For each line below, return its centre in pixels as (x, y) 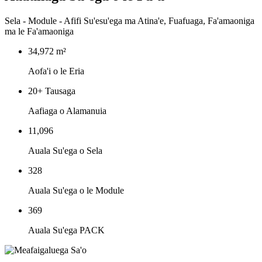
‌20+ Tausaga (52, 91)
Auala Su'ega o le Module (76, 190)
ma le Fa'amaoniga (39, 31)
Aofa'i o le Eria (56, 71)
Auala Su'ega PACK (66, 230)
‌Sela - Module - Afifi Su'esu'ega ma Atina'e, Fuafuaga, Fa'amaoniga (130, 20)
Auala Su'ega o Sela (65, 150)
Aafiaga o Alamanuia (67, 111)
